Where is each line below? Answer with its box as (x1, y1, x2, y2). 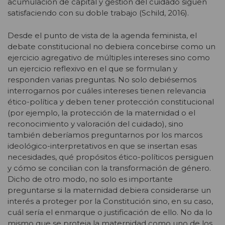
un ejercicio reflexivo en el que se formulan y (8, 63, 177, 73)
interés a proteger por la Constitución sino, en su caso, (8, 196, 213, 206)
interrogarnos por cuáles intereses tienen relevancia (8, 85, 206, 95)
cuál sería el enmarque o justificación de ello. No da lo (8, 207, 212, 217)
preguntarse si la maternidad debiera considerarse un (8, 185, 211, 195)
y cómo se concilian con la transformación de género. (8, 163, 211, 173)
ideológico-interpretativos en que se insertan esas (8, 141, 197, 151)
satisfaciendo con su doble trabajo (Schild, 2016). (8, 8, 189, 18)
